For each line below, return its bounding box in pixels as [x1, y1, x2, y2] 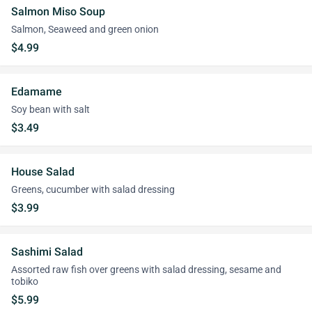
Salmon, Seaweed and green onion [11, 24, 159, 36]
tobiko [11, 276, 38, 288]
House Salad [11, 165, 75, 178]
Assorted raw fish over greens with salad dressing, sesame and [11, 264, 281, 276]
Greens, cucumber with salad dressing [11, 184, 175, 196]
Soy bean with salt [11, 104, 90, 116]
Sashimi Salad [11, 245, 83, 258]
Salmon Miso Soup [11, 5, 105, 18]
